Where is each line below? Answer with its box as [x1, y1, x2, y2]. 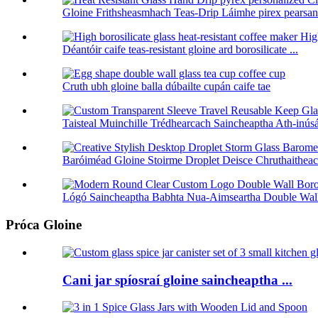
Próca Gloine [6, 217, 82, 233]
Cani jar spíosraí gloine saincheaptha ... [62, 272, 292, 287]
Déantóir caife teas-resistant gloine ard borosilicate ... [62, 43, 298, 56]
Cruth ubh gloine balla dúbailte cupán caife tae [62, 80, 270, 93]
